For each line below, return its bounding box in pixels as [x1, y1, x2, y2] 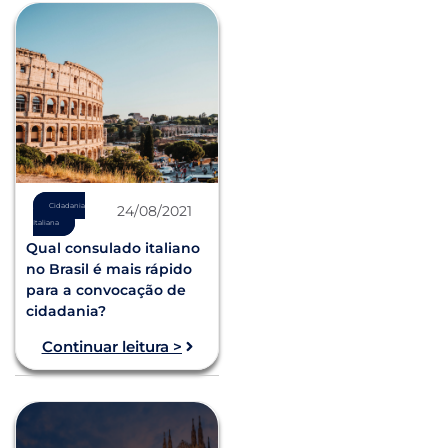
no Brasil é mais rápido [26, 259, 192, 278]
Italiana [33, 217, 60, 227]
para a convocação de [26, 280, 186, 299]
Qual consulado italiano [26, 238, 200, 257]
